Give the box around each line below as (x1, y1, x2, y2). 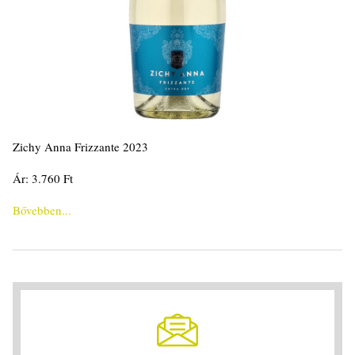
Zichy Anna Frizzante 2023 (13, 139, 148, 155)
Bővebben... (13, 202, 71, 218)
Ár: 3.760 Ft (13, 170, 73, 186)
